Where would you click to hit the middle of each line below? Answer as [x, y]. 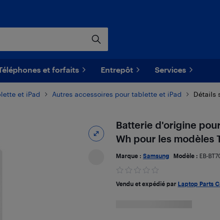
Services [170, 69]
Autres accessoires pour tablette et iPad [117, 94]
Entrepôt [117, 69]
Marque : [129, 156]
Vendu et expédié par [147, 184]
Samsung [156, 156]
